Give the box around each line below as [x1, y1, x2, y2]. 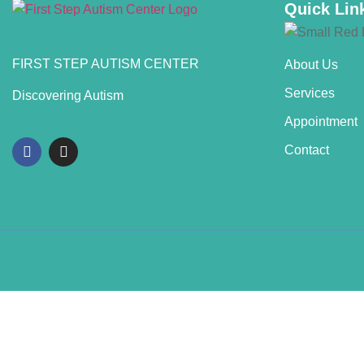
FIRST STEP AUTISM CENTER [12, 56, 199, 71]
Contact [284, 142, 329, 157]
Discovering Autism [12, 89, 123, 103]
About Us [284, 57, 338, 71]
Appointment [284, 114, 357, 128]
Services [284, 85, 335, 100]
